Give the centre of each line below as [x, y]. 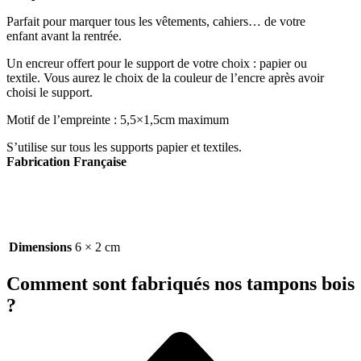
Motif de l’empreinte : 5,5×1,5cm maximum [118, 120]
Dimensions [40, 247]
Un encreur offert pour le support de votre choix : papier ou [157, 64]
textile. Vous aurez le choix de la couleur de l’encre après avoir [165, 78]
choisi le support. [50, 93]
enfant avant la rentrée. [64, 36]
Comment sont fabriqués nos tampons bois [180, 283]
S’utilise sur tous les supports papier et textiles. [124, 147]
